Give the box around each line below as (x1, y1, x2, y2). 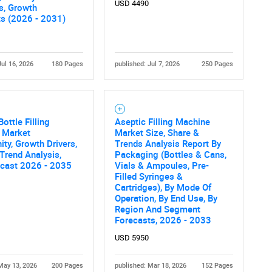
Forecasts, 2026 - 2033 (114, 213, 211, 226)
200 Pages (51, 261, 83, 270)
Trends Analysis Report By (114, 137, 221, 149)
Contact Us (221, 127, 267, 140)
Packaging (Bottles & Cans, (114, 148, 226, 160)
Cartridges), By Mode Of (114, 180, 211, 193)
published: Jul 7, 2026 (114, 59, 180, 68)
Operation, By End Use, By (114, 191, 217, 204)
